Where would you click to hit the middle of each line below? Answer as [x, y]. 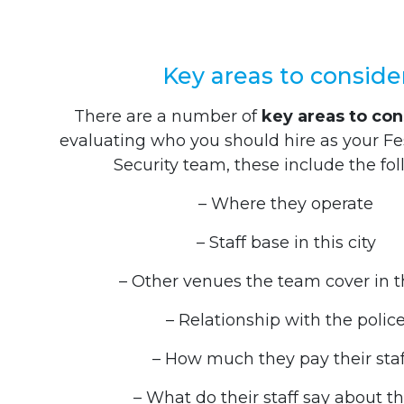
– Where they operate [286, 204]
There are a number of [168, 116]
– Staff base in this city [286, 243]
